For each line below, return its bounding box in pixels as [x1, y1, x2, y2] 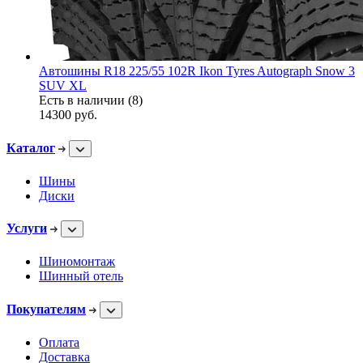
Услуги [6, 221, 47, 236]
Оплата [39, 335, 79, 349]
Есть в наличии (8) [39, 93, 143, 108]
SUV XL [39, 79, 87, 93]
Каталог [6, 140, 55, 155]
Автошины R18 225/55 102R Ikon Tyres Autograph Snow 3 [39, 64, 355, 79]
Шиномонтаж [39, 254, 115, 269]
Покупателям [6, 301, 86, 316]
